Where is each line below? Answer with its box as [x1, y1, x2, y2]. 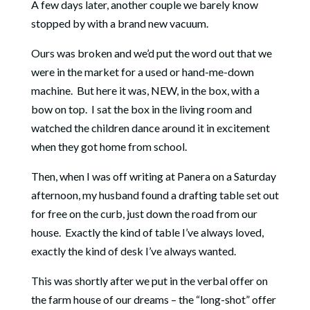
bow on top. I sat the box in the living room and [30, 102, 252, 116]
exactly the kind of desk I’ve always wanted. [30, 244, 240, 257]
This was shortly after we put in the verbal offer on [30, 274, 268, 287]
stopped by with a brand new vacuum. [30, 17, 208, 30]
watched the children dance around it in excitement [30, 121, 270, 134]
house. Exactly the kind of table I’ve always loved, [30, 226, 264, 239]
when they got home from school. [30, 140, 187, 153]
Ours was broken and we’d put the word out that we [30, 46, 272, 60]
